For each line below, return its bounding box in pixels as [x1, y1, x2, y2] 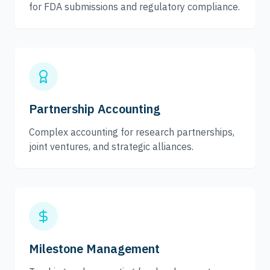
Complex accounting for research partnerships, [29, 126, 234, 138]
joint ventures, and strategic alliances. [29, 140, 193, 152]
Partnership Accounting [29, 101, 160, 117]
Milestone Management [29, 240, 160, 257]
